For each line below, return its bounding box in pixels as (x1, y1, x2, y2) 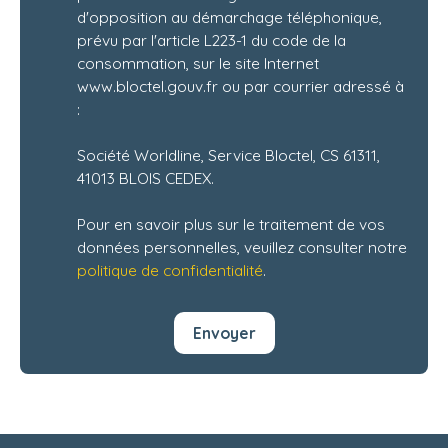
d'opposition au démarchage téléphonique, (77, 7, 382, 28)
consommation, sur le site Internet (77, 53, 319, 74)
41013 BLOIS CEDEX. (77, 168, 214, 189)
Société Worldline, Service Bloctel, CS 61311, (77, 145, 380, 166)
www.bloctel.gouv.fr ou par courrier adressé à (77, 76, 404, 97)
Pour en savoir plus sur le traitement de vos (77, 214, 385, 235)
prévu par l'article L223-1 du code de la (77, 30, 346, 51)
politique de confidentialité (77, 260, 263, 281)
